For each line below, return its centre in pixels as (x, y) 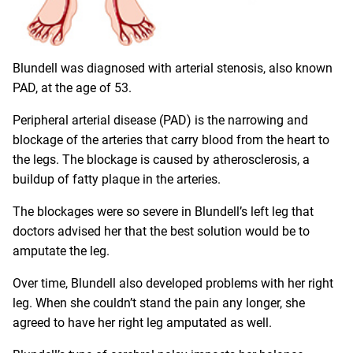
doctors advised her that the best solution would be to (161, 231)
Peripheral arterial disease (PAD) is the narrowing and (160, 120)
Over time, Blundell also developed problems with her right (173, 283)
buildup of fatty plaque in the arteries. (117, 179)
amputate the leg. (61, 251)
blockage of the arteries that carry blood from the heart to (171, 139)
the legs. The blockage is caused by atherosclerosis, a (161, 159)
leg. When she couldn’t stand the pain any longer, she (159, 303)
